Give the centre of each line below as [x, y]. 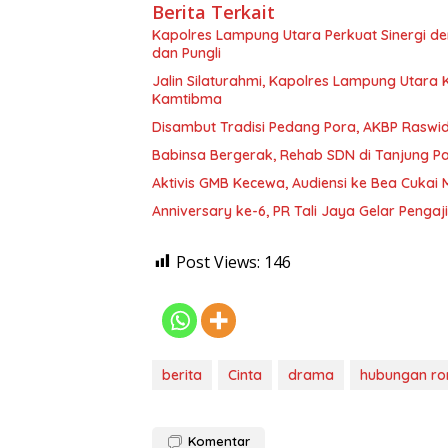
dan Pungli [186, 52]
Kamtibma [187, 98]
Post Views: [218, 261]
